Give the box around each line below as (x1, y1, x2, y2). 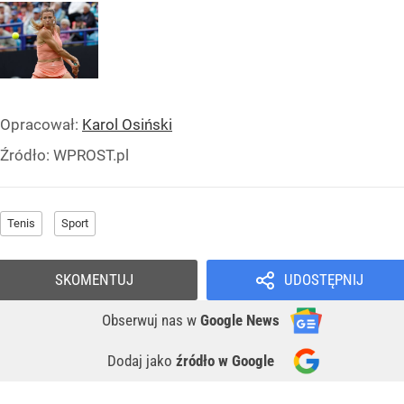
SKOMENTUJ (55, 270, 133, 289)
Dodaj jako (107, 351, 176, 370)
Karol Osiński (82, 115, 172, 133)
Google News (200, 310, 280, 329)
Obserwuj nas (102, 310, 187, 329)
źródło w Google (176, 351, 274, 370)
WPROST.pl (53, 145, 129, 164)
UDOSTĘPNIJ (283, 270, 363, 289)
